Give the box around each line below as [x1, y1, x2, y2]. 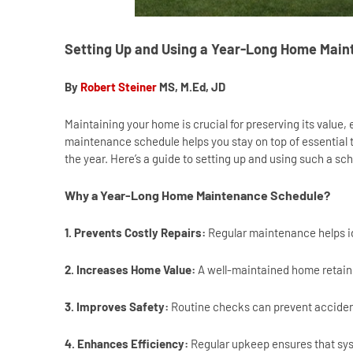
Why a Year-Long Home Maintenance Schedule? [65, 188, 330, 203]
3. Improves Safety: [65, 299, 171, 314]
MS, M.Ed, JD [157, 80, 228, 95]
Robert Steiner [80, 80, 157, 95]
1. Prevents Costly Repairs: [65, 225, 208, 240]
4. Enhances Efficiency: [65, 336, 188, 351]
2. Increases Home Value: [65, 262, 195, 277]
